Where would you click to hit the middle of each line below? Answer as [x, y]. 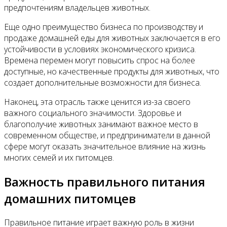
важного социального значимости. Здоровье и [93, 113]
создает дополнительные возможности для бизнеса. [103, 83]
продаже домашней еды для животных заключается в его [112, 38]
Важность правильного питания [105, 182]
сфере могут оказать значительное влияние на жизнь [105, 147]
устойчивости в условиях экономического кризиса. [100, 49]
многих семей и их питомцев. [59, 158]
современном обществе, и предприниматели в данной [107, 136]
